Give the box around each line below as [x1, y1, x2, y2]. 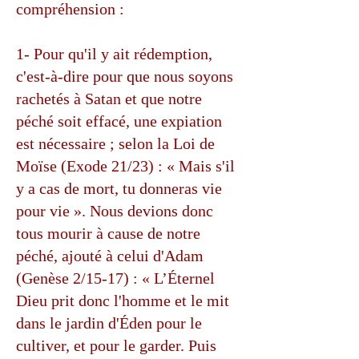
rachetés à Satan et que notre [16, 90, 202, 107]
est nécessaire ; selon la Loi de [16, 135, 215, 152]
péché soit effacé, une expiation [16, 112, 222, 130]
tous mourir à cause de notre [16, 224, 200, 242]
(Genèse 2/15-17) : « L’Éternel [16, 269, 215, 287]
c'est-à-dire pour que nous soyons [16, 67, 233, 85]
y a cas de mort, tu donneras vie [16, 179, 222, 197]
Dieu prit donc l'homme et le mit [16, 292, 229, 309]
